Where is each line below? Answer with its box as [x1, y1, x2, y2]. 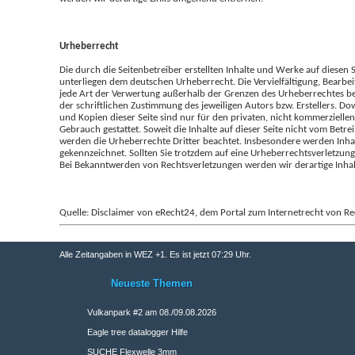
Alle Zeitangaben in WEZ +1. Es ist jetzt [59, 250, 212, 259]
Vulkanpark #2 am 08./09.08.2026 [87, 307, 216, 317]
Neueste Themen [111, 277, 193, 289]
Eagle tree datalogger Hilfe [87, 327, 188, 337]
